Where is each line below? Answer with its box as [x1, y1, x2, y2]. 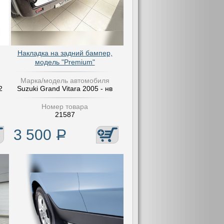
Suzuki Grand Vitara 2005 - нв [17, 84, 112, 92]
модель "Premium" [34, 58, 95, 66]
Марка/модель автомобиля [20, 76, 109, 84]
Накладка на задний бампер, [17, 49, 112, 57]
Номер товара [41, 102, 88, 110]
